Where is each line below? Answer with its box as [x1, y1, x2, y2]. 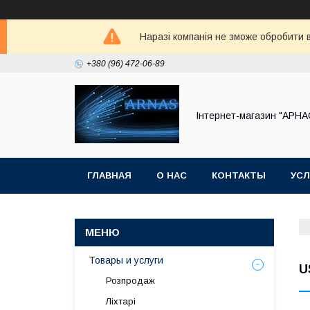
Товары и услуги [89, 255, 163, 266]
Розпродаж [106, 275, 155, 286]
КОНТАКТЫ [212, 170, 266, 181]
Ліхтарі [106, 296, 136, 307]
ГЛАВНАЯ [87, 170, 131, 181]
